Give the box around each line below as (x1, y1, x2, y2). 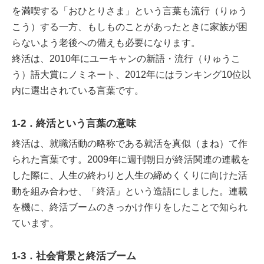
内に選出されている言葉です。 (12, 85, 144, 95)
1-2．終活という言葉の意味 (12, 117, 136, 129)
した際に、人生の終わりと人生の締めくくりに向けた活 (12, 170, 247, 180)
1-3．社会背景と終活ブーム (12, 250, 136, 262)
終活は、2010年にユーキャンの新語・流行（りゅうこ (12, 53, 240, 64)
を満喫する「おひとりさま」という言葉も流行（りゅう (12, 5, 247, 16)
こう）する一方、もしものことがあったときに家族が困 (12, 21, 247, 32)
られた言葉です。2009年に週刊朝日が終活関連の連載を (12, 154, 250, 164)
